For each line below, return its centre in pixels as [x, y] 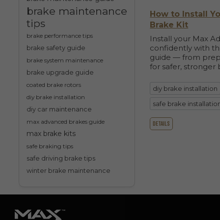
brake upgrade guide [60, 73]
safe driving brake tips [61, 159]
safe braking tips [50, 146]
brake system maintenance [65, 60]
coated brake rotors [54, 85]
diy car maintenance [59, 110]
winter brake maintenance [68, 171]
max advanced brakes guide [65, 122]
